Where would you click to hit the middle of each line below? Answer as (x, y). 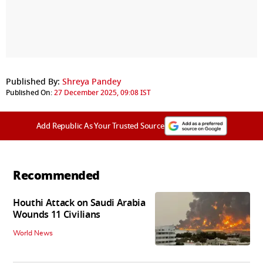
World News (33, 233)
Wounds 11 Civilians (57, 215)
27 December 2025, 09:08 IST (102, 93)
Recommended (56, 176)
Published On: (29, 93)
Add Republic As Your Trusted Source (100, 126)
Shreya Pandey (92, 82)
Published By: (33, 82)
